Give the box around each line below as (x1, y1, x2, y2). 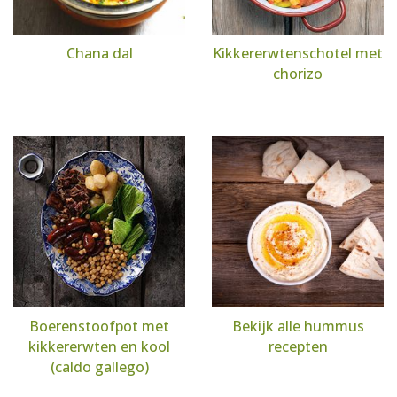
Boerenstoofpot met (29, 316, 169, 336)
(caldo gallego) (50, 357, 149, 377)
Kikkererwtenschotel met (213, 43, 383, 63)
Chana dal (66, 43, 133, 63)
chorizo (273, 64, 323, 83)
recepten (268, 337, 328, 356)
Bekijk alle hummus (231, 316, 364, 336)
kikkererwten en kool (28, 337, 170, 356)
